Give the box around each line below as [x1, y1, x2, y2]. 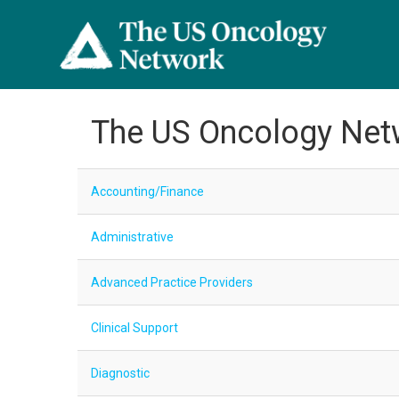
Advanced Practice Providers [91, 275, 253, 289]
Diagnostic [91, 366, 150, 380]
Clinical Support [91, 321, 178, 335]
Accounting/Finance [91, 184, 204, 199]
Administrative [91, 230, 174, 244]
